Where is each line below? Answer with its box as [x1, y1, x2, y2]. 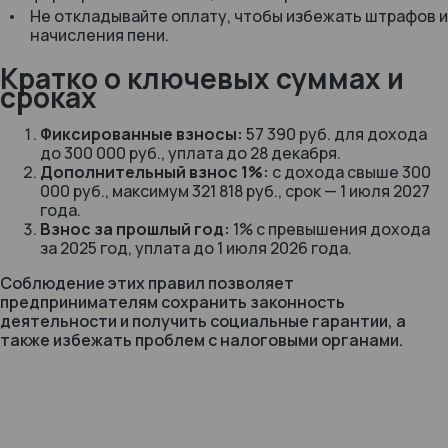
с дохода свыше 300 [269, 161, 431, 183]
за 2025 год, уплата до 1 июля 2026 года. [40, 237, 352, 259]
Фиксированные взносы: [40, 123, 243, 145]
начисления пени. [30, 24, 169, 46]
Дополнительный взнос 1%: [40, 161, 269, 183]
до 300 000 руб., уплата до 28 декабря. [40, 142, 341, 164]
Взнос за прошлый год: [40, 218, 230, 240]
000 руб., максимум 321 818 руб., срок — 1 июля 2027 [40, 180, 430, 202]
